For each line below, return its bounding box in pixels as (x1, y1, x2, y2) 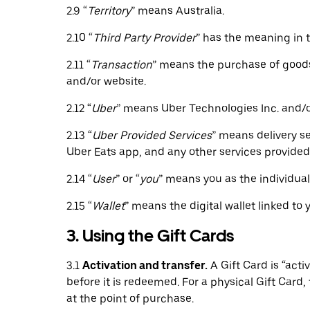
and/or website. (66, 75, 146, 88)
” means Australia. (131, 4, 224, 17)
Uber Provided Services (92, 129, 212, 142)
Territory (87, 4, 131, 17)
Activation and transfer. (82, 259, 208, 272)
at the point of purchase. (66, 292, 194, 305)
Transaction (91, 58, 152, 71)
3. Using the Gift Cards (66, 226, 234, 246)
